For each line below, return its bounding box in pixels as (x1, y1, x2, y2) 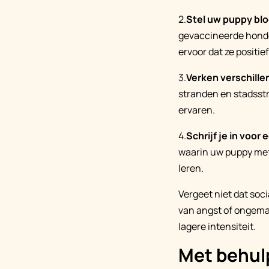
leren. (178, 162, 204, 175)
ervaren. (178, 103, 215, 116)
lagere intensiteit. (178, 220, 256, 233)
